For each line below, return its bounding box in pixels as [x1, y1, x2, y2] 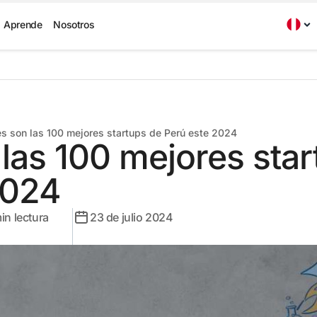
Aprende [4, 18, 42, 30]
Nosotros [53, 18, 95, 30]
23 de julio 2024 [90, 210, 173, 224]
